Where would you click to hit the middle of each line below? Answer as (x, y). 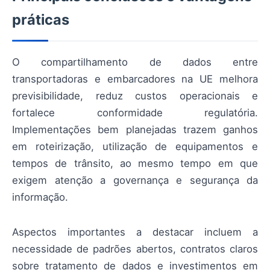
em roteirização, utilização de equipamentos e (135, 146)
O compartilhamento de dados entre (135, 62)
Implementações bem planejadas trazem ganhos (135, 129)
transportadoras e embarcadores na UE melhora (135, 79)
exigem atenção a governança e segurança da (135, 180)
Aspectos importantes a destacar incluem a (135, 232)
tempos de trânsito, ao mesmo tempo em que (135, 163)
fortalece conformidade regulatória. (135, 112)
